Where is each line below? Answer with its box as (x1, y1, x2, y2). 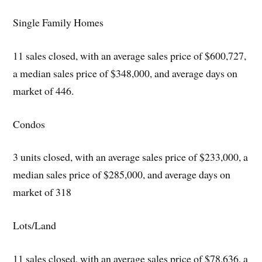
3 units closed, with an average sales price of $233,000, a (13, 150, 249, 164)
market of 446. (13, 83, 74, 98)
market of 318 (13, 185, 72, 199)
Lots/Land (13, 218, 57, 233)
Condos (13, 116, 46, 131)
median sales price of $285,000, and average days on (13, 167, 231, 182)
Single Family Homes (13, 15, 104, 29)
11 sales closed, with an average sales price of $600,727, (13, 48, 247, 63)
